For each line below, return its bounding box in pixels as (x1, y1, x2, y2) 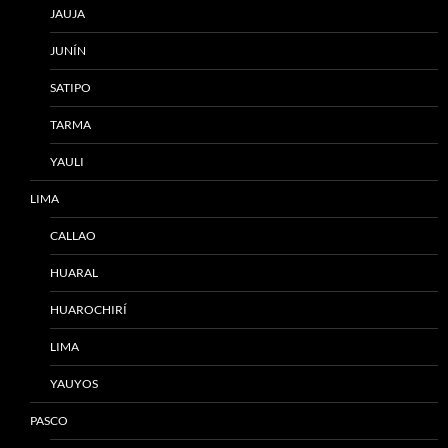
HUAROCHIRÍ (50, 302, 127, 317)
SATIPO (50, 80, 91, 95)
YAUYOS (50, 376, 98, 391)
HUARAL (50, 265, 98, 280)
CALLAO (50, 228, 96, 243)
